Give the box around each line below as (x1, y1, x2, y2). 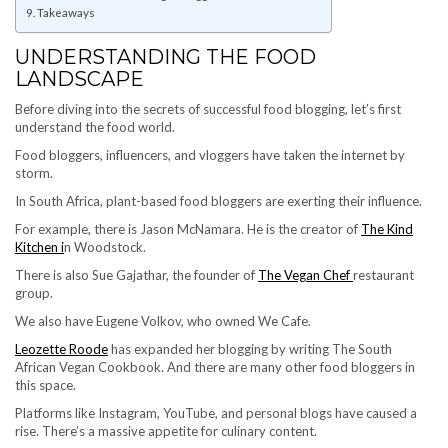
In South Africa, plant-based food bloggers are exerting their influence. (15, 193, 422, 210)
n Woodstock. (64, 239, 146, 256)
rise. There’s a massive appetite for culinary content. (15, 423, 317, 440)
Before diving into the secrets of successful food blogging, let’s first (15, 101, 401, 118)
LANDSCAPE (15, 67, 144, 92)
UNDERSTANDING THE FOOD (15, 45, 316, 70)
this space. (15, 377, 76, 394)
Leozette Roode (15, 341, 108, 358)
